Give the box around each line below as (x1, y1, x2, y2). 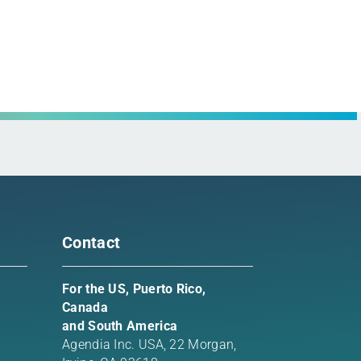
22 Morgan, (169, 337, 237, 353)
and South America (62, 318, 178, 334)
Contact (62, 233, 121, 253)
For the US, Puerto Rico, (62, 281, 206, 297)
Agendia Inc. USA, (62, 337, 170, 353)
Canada (62, 300, 108, 316)
